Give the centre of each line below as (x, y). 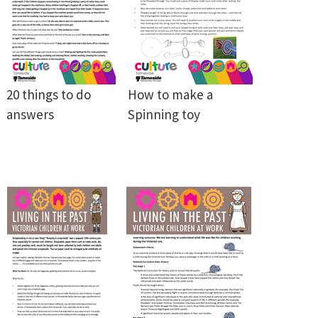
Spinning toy (164, 114)
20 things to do (48, 94)
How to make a (170, 94)
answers (30, 114)
